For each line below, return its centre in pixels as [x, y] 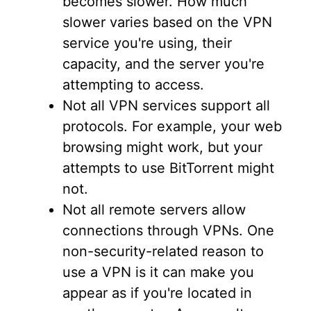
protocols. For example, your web [172, 126]
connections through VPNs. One [168, 230]
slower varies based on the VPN [167, 22]
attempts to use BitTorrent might [168, 168]
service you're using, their [147, 43]
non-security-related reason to [163, 251]
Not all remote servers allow [154, 210]
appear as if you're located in [157, 293]
